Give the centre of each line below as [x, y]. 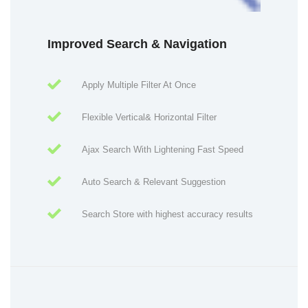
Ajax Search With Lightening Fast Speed [163, 150]
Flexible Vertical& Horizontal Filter [149, 118]
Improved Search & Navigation [137, 44]
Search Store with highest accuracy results [167, 214]
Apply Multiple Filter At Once [139, 85]
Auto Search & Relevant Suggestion [154, 182]
